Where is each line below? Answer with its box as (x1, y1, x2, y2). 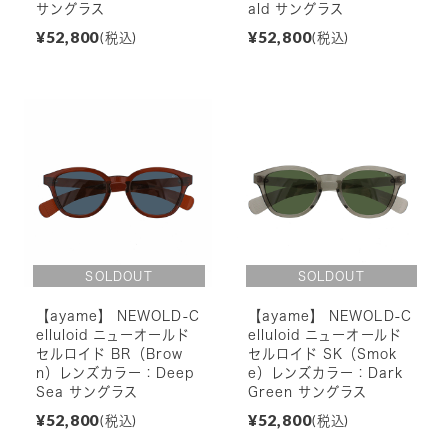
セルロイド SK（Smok (247, 347, 399, 362)
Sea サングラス (35, 385, 139, 400)
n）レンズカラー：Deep (35, 366, 195, 381)
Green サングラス (247, 385, 368, 400)
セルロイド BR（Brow (35, 347, 184, 362)
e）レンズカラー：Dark (247, 366, 405, 381)
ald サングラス (247, 2, 345, 17)
